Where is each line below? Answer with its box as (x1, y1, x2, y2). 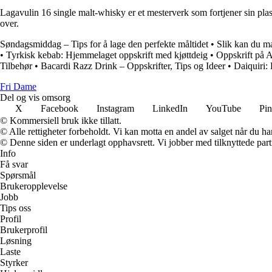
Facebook (41, 103, 78, 114)
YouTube (206, 103, 241, 114)
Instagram (97, 103, 134, 114)
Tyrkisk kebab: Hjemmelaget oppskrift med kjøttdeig (6, 49, 208, 60)
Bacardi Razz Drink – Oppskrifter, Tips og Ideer (41, 60, 225, 71)
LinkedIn (152, 103, 188, 114)
